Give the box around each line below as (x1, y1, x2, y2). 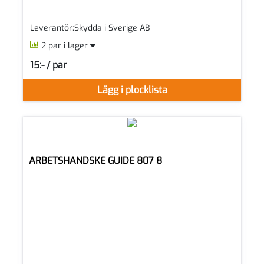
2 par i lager (41, 40, 90, 52)
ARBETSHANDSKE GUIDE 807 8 (29, 154, 162, 167)
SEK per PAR (29, 64, 76, 75)
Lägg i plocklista (97, 84, 167, 97)
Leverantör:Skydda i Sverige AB (30, 22, 150, 34)
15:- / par (30, 58, 67, 71)
